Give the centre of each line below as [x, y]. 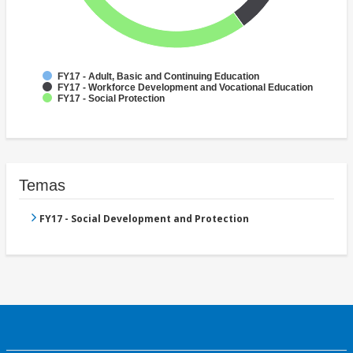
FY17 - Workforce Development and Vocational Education [185, 88]
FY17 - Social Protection [111, 99]
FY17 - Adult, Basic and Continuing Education [158, 77]
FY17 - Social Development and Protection [144, 219]
